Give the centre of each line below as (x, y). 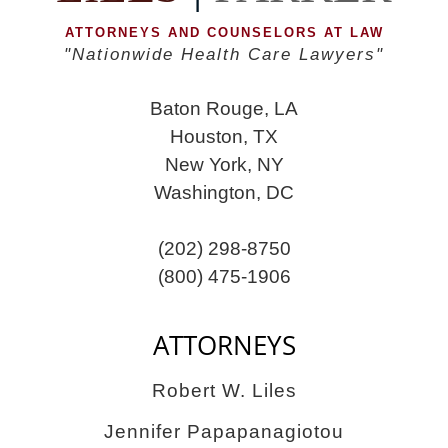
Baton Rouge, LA (224, 108)
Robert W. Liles (224, 391)
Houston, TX (224, 136)
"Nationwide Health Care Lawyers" (224, 54)
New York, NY (224, 164)
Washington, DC (224, 192)
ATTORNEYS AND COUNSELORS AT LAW (224, 32)
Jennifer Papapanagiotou (224, 431)
